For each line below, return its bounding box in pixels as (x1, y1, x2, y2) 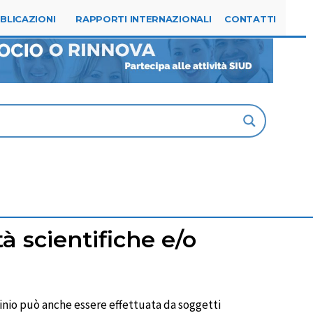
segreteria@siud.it (170, 12, 265, 24)
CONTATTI (224, 13, 276, 24)
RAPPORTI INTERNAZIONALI (75, 13, 212, 24)
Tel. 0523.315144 (57, 12, 140, 24)
